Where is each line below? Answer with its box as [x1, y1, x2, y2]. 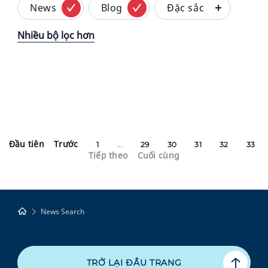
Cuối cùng [137, 150, 180, 161]
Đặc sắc [166, 1, 205, 14]
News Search [41, 206, 85, 217]
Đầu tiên [8, 138, 45, 150]
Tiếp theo [88, 150, 128, 161]
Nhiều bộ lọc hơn [17, 29, 95, 42]
